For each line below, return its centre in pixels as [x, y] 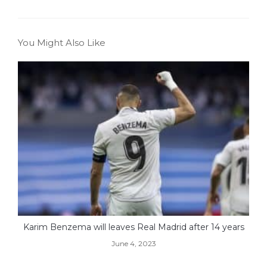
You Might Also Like [62, 43]
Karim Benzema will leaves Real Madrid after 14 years [133, 227]
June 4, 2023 [133, 243]
